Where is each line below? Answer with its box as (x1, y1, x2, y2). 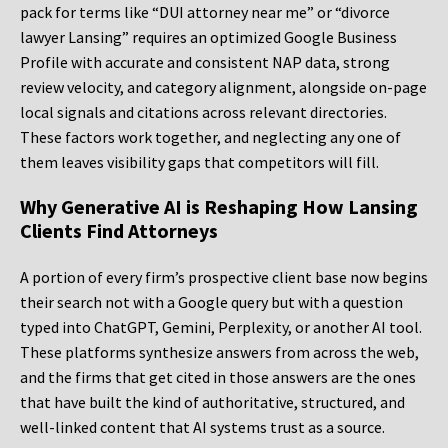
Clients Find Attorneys (20, 218, 218, 244)
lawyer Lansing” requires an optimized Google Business (20, 27, 397, 48)
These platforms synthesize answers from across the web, (20, 342, 419, 363)
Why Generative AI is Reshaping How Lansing (20, 194, 418, 220)
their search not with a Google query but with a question (20, 292, 403, 313)
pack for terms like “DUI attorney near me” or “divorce (20, 2, 390, 23)
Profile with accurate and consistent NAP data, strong (20, 52, 390, 73)
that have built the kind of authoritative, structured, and (20, 392, 405, 413)
